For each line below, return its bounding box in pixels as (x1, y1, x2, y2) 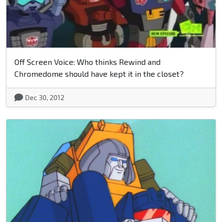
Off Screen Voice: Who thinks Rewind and (14, 56, 161, 66)
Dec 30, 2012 (25, 93, 64, 102)
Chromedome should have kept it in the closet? (14, 68, 184, 78)
